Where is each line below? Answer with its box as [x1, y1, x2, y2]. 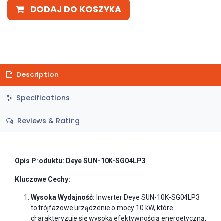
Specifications [14, 92, 70, 103]
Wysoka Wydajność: [31, 193, 95, 202]
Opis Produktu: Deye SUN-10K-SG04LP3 [15, 157, 146, 165]
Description [14, 70, 59, 80]
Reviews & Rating [15, 115, 80, 126]
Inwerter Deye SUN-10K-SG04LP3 [95, 193, 200, 202]
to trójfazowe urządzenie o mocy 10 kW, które [31, 204, 173, 212]
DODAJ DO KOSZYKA [30, 3, 121, 15]
